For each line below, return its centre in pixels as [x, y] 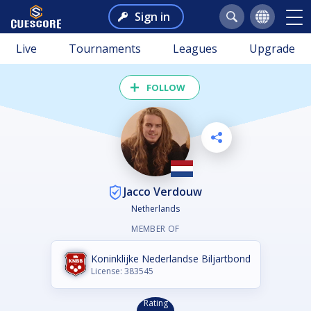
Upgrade [272, 49]
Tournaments [105, 49]
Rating [155, 303]
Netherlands [155, 209]
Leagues [195, 49]
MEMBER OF [155, 229]
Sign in [152, 17]
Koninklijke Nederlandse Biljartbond [170, 259]
